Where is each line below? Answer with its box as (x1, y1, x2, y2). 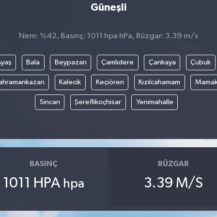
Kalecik (59, 78, 81, 86)
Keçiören (95, 78, 124, 86)
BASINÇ (29, 160, 58, 168)
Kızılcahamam (139, 78, 181, 86)
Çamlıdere (101, 59, 134, 66)
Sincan (39, 98, 60, 106)
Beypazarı (54, 59, 87, 66)
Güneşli (90, 2, 126, 13)
